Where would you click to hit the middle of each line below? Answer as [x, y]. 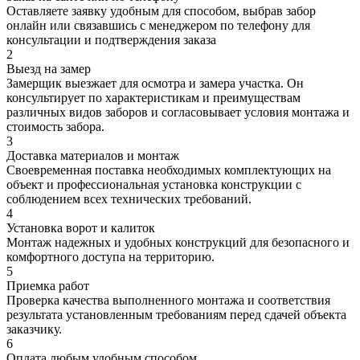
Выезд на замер [49, 69]
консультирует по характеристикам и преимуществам [153, 98]
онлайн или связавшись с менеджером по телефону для [158, 26]
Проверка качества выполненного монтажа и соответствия [168, 301]
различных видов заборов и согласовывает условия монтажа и [178, 112]
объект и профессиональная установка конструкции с [154, 185]
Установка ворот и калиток [81, 228]
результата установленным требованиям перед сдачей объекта [176, 315]
